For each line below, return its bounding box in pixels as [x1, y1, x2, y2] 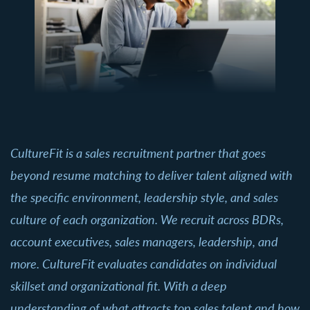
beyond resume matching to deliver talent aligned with [10, 166, 293, 183]
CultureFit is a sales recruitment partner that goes [10, 144, 266, 161]
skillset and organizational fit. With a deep [10, 277, 227, 294]
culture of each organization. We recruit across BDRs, [10, 210, 284, 228]
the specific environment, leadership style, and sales [10, 188, 278, 206]
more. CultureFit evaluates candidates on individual [10, 255, 277, 272]
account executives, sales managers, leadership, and [10, 232, 278, 250]
